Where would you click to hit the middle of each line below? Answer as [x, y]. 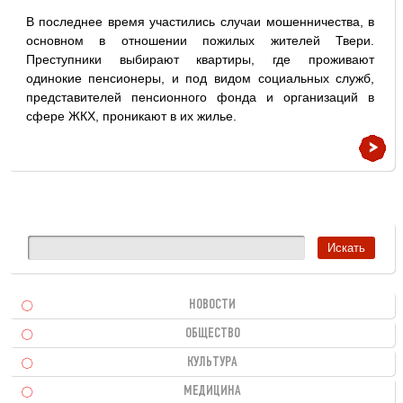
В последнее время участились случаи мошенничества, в [200, 22]
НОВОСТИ [213, 305]
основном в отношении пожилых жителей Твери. [200, 40]
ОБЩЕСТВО [212, 334]
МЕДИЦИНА [213, 391]
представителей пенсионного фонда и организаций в [200, 97]
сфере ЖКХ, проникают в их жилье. [131, 116]
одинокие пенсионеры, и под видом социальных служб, [200, 78]
